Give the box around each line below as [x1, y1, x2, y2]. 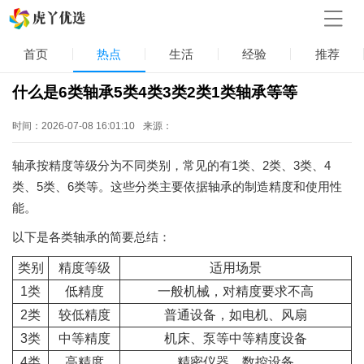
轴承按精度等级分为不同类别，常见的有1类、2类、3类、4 [12, 158, 331, 172]
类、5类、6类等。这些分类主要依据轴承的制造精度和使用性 [12, 179, 342, 193]
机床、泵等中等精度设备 [164, 331, 307, 345]
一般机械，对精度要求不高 [158, 284, 314, 298]
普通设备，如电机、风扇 [164, 307, 307, 322]
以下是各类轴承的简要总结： [12, 229, 171, 244]
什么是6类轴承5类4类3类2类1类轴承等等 [12, 83, 297, 101]
